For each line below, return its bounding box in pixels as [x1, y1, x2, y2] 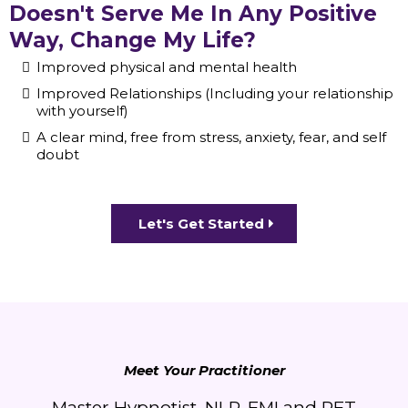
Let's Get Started [138, 215, 264, 233]
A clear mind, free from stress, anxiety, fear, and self [36, 128, 386, 147]
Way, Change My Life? [9, 27, 256, 54]
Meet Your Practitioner [123, 362, 285, 380]
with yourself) [36, 102, 128, 120]
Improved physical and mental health [36, 58, 297, 76]
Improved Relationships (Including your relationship [36, 85, 393, 103]
